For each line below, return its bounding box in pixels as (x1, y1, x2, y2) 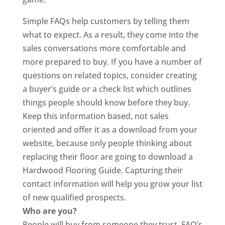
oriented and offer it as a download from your (22, 124, 197, 135)
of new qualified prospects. (22, 192, 126, 203)
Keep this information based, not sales (22, 110, 169, 122)
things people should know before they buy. (22, 97, 190, 108)
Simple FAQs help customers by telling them (22, 16, 189, 27)
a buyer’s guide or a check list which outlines (22, 83, 191, 94)
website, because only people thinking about (22, 138, 192, 149)
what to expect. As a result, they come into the (22, 29, 198, 40)
